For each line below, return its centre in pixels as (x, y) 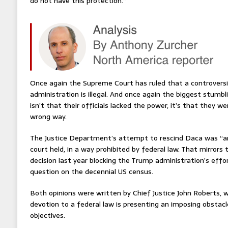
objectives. (47, 215)
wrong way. (48, 116)
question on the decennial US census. (91, 171)
